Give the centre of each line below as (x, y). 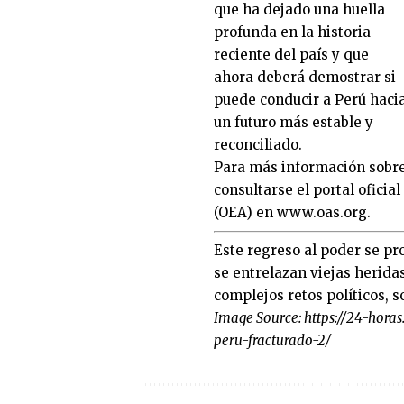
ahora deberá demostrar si (305, 78)
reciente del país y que (291, 55)
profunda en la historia (292, 32)
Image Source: (259, 318)
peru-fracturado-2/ (272, 341)
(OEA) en (245, 213)
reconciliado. (258, 145)
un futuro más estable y (294, 123)
